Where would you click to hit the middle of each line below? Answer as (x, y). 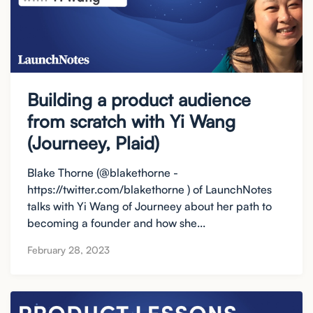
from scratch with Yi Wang (131, 122)
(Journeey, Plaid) (93, 143)
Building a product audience (139, 100)
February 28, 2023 (68, 250)
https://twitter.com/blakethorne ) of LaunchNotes (150, 189)
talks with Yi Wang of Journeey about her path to (150, 206)
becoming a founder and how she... (116, 223)
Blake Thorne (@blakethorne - (103, 172)
